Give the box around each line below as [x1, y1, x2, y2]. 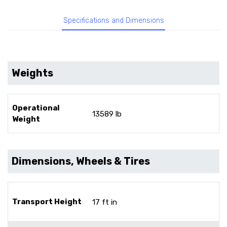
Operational [12, 103, 60, 112]
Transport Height [12, 197, 82, 206]
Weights [12, 66, 53, 79]
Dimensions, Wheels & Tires [12, 155, 150, 167]
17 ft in [92, 197, 117, 207]
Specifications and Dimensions [63, 16, 164, 25]
